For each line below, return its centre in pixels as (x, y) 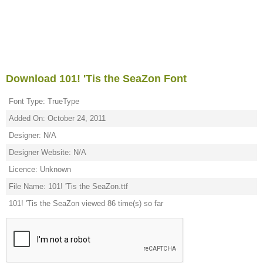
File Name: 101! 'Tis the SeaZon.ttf (68, 186)
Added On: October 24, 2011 (57, 118)
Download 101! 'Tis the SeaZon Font (96, 79)
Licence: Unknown (40, 169)
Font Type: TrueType (44, 101)
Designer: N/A (33, 135)
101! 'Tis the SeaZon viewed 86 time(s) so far (86, 203)
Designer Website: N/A (48, 152)
